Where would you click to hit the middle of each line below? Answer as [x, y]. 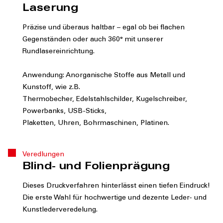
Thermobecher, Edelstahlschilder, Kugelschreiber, [105, 100]
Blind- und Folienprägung [96, 167]
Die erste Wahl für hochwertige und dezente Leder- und [114, 198]
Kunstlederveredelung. [60, 210]
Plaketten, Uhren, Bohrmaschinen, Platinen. [96, 124]
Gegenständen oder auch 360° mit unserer [93, 40]
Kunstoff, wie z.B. [51, 88]
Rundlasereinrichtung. [58, 52]
